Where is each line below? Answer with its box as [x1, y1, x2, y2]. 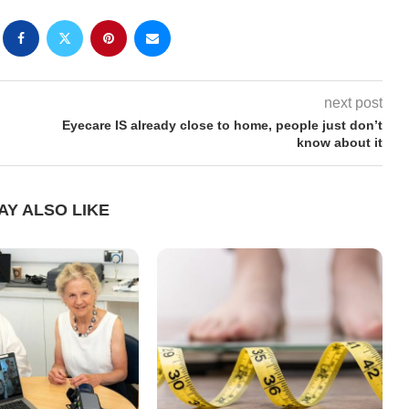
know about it [296, 135, 383, 150]
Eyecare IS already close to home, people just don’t [61, 118, 383, 132]
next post [323, 95, 383, 110]
